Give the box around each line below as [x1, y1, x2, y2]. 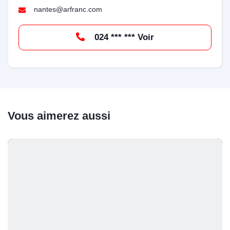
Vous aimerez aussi [8, 109, 110, 122]
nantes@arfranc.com [34, 5, 102, 13]
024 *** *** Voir [138, 32, 154, 42]
